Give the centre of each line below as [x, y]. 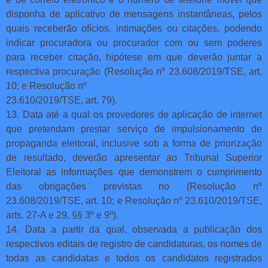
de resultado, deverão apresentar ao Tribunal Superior [134, 157]
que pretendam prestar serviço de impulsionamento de [134, 129]
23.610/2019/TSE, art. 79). [62, 100]
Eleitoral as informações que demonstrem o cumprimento [134, 172]
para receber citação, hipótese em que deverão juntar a [134, 57]
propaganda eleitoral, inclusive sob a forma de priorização [134, 143]
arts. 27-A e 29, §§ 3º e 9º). [62, 215]
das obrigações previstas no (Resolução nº [134, 186]
